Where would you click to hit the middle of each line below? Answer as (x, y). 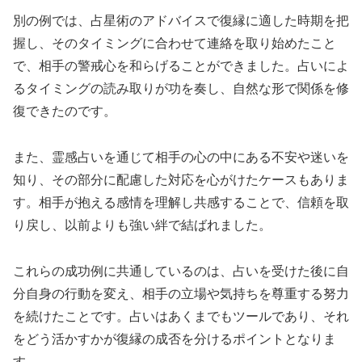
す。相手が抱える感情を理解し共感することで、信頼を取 (181, 202)
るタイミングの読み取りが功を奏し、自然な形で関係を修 (181, 89)
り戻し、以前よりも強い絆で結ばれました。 (142, 225)
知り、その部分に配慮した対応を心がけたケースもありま (181, 179)
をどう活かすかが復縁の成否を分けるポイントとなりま (175, 339)
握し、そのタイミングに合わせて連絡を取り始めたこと (175, 44)
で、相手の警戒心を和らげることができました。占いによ (181, 66)
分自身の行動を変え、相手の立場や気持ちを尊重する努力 (181, 293)
